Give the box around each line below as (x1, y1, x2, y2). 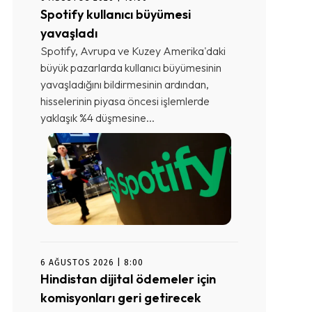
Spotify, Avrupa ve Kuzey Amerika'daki (40, 43, 226, 58)
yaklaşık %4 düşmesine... (40, 110, 155, 125)
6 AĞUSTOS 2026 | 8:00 (40, 257, 143, 267)
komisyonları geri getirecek (40, 289, 201, 306)
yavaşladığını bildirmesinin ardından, (40, 77, 209, 91)
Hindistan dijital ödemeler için (40, 270, 216, 287)
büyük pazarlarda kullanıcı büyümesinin (40, 60, 221, 75)
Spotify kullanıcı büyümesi (40, 6, 191, 22)
